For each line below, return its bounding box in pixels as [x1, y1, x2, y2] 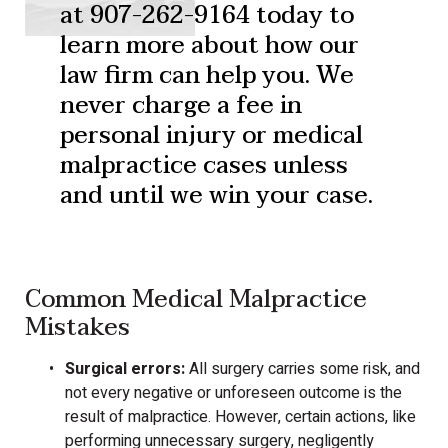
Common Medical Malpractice [25, 279, 367, 321]
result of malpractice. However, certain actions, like [65, 405, 416, 430]
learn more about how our [60, 25, 359, 67]
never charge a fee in [60, 85, 302, 127]
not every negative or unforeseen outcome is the [65, 381, 402, 406]
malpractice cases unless [60, 145, 348, 187]
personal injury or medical [60, 115, 363, 157]
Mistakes [25, 307, 130, 349]
